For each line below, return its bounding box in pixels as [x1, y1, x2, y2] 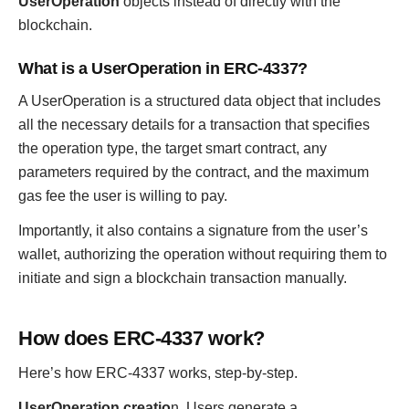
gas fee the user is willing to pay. [18, 188, 227, 204]
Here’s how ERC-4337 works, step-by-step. [18, 365, 298, 381]
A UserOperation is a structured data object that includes [18, 93, 381, 109]
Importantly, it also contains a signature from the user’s [18, 223, 368, 238]
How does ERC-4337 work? [18, 327, 265, 350]
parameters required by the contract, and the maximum [18, 164, 369, 180]
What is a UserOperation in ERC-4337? [18, 59, 309, 78]
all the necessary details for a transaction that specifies [18, 117, 370, 132]
